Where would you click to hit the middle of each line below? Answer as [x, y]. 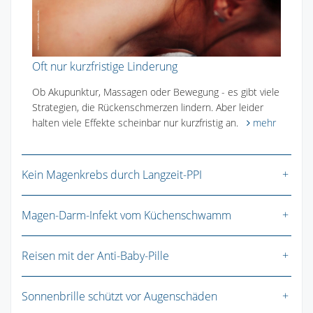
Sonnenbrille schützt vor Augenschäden [119, 297]
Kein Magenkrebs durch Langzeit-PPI [112, 175]
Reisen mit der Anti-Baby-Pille [95, 256]
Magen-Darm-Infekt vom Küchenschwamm [126, 216]
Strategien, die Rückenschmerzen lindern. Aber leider [148, 108]
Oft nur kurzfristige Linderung [105, 67]
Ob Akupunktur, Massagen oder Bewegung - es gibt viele [156, 92]
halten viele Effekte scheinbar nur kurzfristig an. [139, 123]
